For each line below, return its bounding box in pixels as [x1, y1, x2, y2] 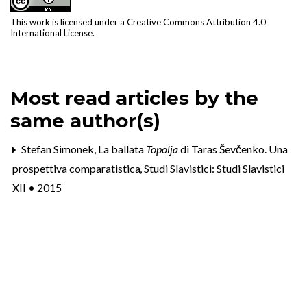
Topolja [146, 143, 178, 156]
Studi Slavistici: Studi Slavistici [144, 162, 284, 175]
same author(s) [10, 109, 160, 133]
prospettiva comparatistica [12, 162, 143, 175]
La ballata [98, 143, 146, 156]
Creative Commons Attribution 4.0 [127, 16, 266, 28]
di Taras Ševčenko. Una [178, 143, 288, 156]
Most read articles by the [10, 86, 258, 110]
